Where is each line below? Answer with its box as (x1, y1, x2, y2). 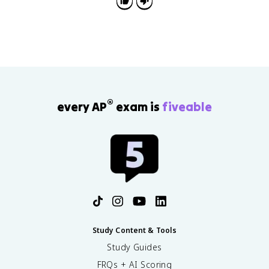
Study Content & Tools (92, 225, 177, 236)
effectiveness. (26, 4, 80, 16)
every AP (57, 98, 107, 114)
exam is (113, 98, 162, 114)
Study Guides (107, 241, 162, 253)
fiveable (162, 98, 212, 114)
